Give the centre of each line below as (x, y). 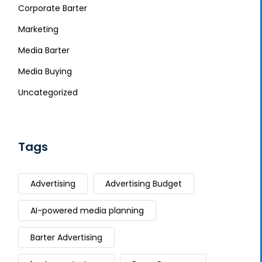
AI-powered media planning (87, 211)
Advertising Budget (144, 184)
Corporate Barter (53, 8)
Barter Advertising (66, 237)
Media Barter (44, 50)
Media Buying (45, 71)
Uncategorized (48, 92)
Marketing (38, 29)
